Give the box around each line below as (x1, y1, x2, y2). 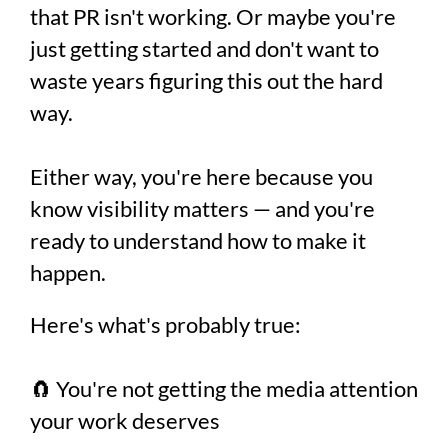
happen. (30, 259, 106, 286)
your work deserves (30, 407, 220, 434)
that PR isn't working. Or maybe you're (30, 3, 396, 30)
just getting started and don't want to (30, 35, 379, 62)
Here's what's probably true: (30, 311, 301, 338)
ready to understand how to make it (30, 227, 366, 254)
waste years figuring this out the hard (30, 67, 383, 94)
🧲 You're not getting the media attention (30, 375, 418, 402)
